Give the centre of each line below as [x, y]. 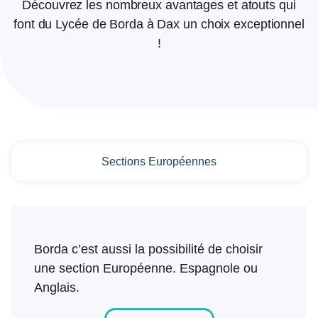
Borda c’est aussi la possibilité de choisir [148, 250]
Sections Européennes [159, 162]
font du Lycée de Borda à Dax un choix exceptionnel [159, 24]
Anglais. [57, 288]
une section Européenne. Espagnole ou [146, 269]
